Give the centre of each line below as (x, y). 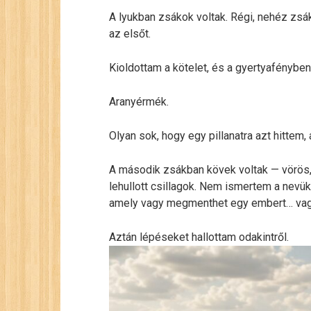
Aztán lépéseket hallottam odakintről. (199, 237)
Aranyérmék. (139, 102)
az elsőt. (130, 34)
